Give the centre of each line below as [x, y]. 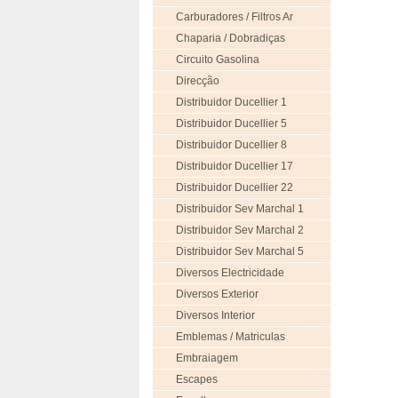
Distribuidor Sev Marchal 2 [240, 230]
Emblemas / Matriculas [231, 337]
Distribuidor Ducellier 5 [231, 123]
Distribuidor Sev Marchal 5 [240, 251]
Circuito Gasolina [218, 60]
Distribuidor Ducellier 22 [235, 187]
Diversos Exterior [217, 294]
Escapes [197, 379]
